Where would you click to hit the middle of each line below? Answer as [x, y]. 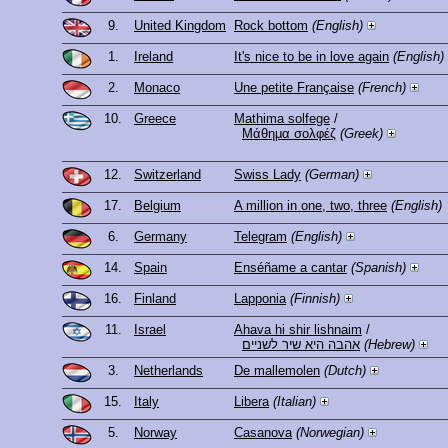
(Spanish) [378, 268]
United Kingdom [180, 26]
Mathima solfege [282, 119]
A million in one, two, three [310, 206]
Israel [150, 330]
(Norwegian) [330, 433]
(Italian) [294, 402]
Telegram [260, 237]
